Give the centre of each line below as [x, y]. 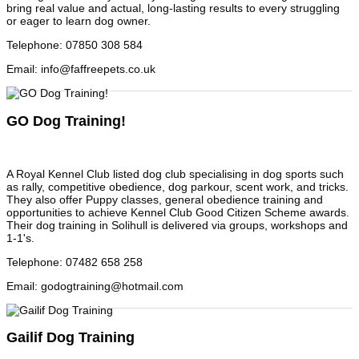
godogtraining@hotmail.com [112, 286]
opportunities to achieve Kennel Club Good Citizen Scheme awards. [178, 212]
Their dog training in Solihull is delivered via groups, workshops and [177, 225]
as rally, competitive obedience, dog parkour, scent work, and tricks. [177, 187]
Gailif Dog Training [71, 337]
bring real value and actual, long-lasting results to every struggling [173, 8]
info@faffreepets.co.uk [98, 69]
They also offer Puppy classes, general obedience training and [165, 200]
